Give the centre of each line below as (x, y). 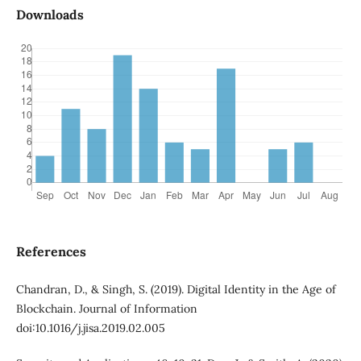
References (51, 252)
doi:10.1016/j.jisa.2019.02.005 (90, 328)
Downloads (50, 15)
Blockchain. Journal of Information (106, 309)
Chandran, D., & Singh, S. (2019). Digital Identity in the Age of (176, 290)
